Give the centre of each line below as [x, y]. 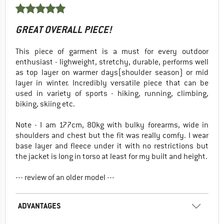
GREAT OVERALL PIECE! [64, 29]
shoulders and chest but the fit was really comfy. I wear [112, 135]
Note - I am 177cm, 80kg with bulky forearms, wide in [112, 125]
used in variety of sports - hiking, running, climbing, [112, 93]
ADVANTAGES [39, 205]
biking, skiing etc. [45, 104]
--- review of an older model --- [65, 177]
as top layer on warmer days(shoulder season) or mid [112, 72]
